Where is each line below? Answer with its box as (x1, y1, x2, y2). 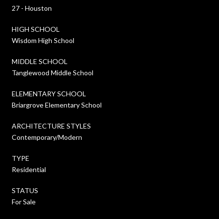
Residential (12, 165, 46, 174)
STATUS (12, 186, 38, 195)
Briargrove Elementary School (12, 100, 102, 109)
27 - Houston (12, 3, 52, 12)
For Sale (12, 197, 36, 206)
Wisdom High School (12, 36, 74, 44)
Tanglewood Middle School (12, 68, 93, 77)
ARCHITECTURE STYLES (12, 121, 91, 130)
